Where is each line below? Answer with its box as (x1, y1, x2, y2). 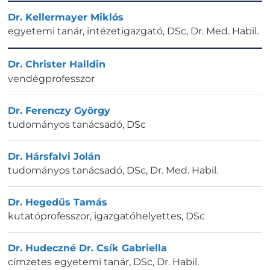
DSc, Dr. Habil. (133, 256, 199, 268)
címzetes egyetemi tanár (8, 256, 129, 268)
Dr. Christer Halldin (8, 58, 105, 71)
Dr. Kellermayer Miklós (8, 11, 124, 24)
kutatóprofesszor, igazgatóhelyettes (8, 210, 181, 222)
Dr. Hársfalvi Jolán (8, 150, 101, 162)
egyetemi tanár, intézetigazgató (8, 25, 163, 37)
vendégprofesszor (8, 72, 95, 84)
